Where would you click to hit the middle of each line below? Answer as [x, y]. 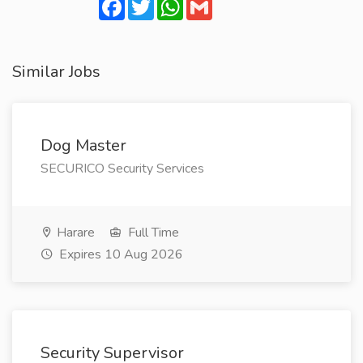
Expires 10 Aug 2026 [120, 254]
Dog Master [83, 145]
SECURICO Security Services [122, 169]
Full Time [152, 233]
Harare [74, 233]
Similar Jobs [56, 72]
